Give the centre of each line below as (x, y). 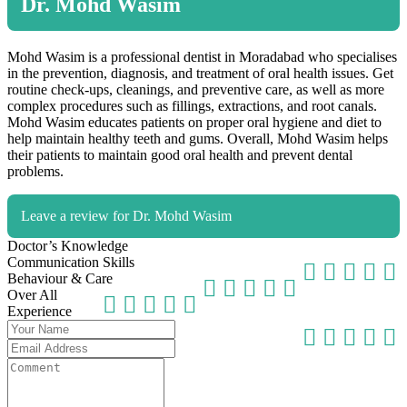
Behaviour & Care (60, 279)
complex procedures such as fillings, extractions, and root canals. (192, 106)
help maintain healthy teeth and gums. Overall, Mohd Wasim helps (198, 139)
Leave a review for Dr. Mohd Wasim (126, 216)
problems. (35, 172)
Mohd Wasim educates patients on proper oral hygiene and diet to (194, 123)
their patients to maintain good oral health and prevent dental (180, 155)
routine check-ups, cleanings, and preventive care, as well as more (196, 90)
